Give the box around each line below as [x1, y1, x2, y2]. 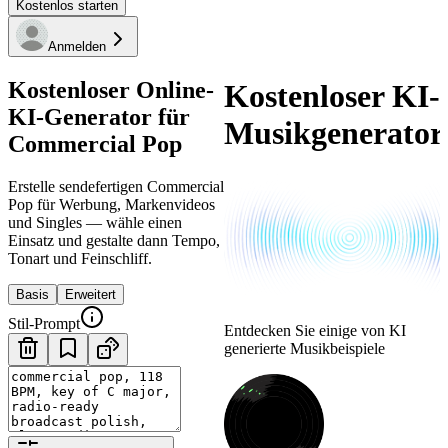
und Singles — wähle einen [8, 213, 182, 231]
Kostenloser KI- [224, 78, 440, 115]
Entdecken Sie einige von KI [224, 321, 406, 339]
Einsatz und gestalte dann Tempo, [8, 231, 220, 249]
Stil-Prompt [8, 314, 80, 332]
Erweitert [65, 286, 116, 302]
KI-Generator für [8, 103, 190, 130]
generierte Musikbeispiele [224, 339, 385, 357]
